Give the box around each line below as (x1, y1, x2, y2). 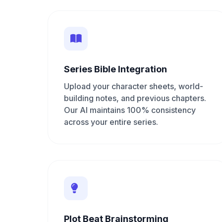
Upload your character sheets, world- (64, 81, 203, 91)
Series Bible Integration (64, 64, 167, 74)
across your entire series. (64, 117, 158, 127)
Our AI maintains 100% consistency (64, 105, 196, 115)
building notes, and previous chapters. (64, 93, 206, 103)
